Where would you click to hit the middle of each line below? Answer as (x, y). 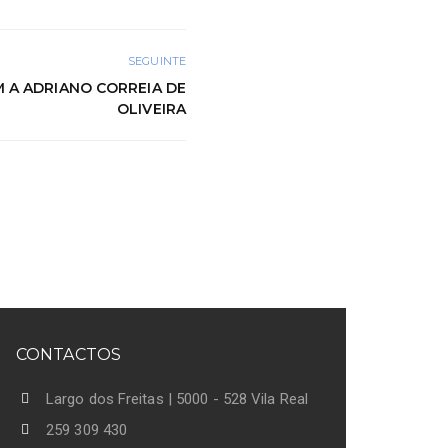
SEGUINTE (157, 60)
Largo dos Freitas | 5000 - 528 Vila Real (177, 398)
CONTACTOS (68, 354)
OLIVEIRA (151, 108)
